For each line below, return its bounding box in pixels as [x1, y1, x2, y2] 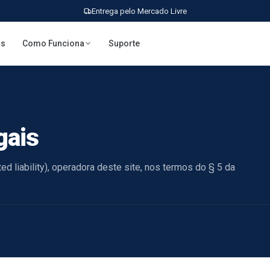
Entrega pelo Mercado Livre [91, 6, 187, 16]
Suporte [108, 38, 140, 48]
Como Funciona [22, 38, 84, 48]
